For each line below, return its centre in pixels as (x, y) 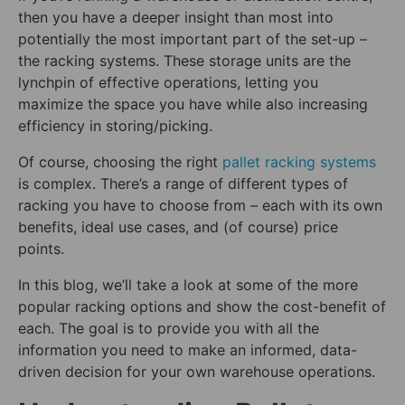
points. (41, 249)
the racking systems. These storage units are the (184, 61)
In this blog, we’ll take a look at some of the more (188, 285)
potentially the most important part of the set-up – (193, 39)
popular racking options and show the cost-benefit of (202, 307)
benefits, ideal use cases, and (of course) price (178, 227)
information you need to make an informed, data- (188, 350)
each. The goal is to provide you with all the (169, 329)
